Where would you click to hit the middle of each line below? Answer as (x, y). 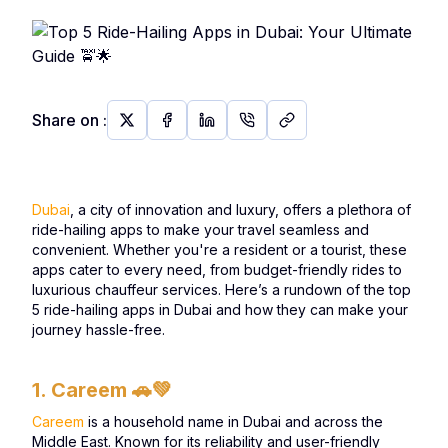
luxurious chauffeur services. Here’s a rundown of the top (221, 289)
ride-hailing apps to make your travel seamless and (200, 229)
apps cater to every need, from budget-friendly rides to (217, 269)
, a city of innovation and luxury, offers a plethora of (240, 209)
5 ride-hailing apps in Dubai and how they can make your (220, 309)
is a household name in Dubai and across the (233, 421)
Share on (65, 120)
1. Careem (82, 390)
